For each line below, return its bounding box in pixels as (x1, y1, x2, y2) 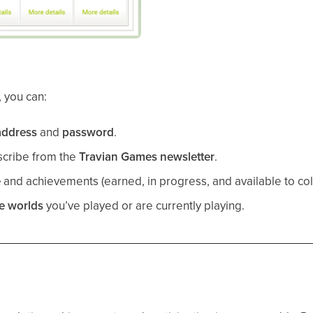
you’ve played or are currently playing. (43, 197, 245, 214)
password (62, 124, 115, 141)
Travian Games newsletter (79, 148, 215, 166)
